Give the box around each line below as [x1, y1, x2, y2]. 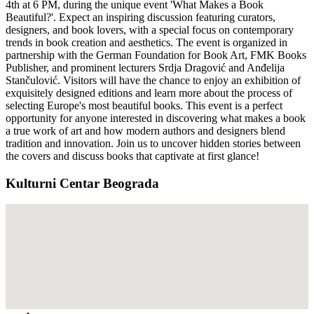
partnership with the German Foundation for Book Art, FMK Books [6, 48, 306, 61]
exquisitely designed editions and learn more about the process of [6, 86, 292, 99]
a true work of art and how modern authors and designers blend [6, 124, 285, 137]
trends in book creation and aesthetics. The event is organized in [6, 36, 287, 48]
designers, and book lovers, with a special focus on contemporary [6, 23, 294, 36]
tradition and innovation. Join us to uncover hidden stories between [6, 137, 301, 149]
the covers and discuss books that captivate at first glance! [6, 149, 259, 162]
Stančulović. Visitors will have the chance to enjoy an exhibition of [6, 74, 301, 86]
